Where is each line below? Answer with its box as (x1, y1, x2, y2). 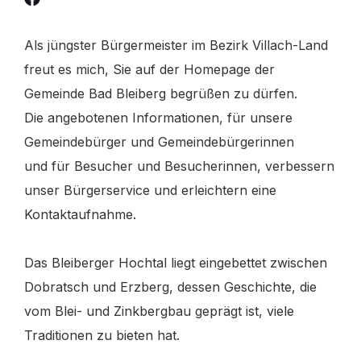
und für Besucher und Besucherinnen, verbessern (24, 158, 334, 175)
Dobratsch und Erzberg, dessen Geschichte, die (24, 279, 317, 296)
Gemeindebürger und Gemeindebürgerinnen (24, 134, 294, 151)
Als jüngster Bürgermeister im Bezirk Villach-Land (24, 37, 328, 54)
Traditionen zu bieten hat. (24, 327, 180, 344)
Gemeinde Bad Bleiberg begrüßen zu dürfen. (24, 85, 301, 102)
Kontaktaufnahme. (24, 206, 136, 223)
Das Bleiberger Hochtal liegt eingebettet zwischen (24, 255, 327, 272)
